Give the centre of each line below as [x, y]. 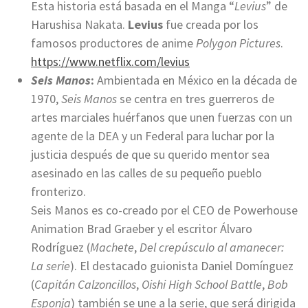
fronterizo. [58, 192]
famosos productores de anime [113, 43]
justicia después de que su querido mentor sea [150, 155]
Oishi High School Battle [202, 285]
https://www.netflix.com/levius [110, 62]
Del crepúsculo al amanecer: [212, 247]
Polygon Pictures [238, 43]
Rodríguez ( [60, 247]
